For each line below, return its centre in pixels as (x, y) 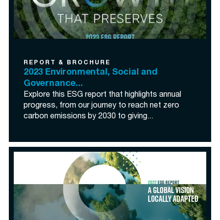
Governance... (53, 84)
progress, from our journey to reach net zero (101, 106)
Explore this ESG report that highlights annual (102, 95)
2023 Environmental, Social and (91, 73)
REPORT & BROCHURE (67, 63)
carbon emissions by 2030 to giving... (88, 117)
